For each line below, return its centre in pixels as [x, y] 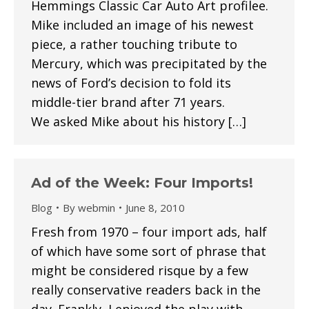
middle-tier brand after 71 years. [128, 102]
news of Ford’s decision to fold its [131, 83]
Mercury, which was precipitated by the [149, 63]
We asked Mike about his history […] [139, 121]
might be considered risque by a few [140, 270]
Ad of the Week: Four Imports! [142, 183]
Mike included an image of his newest [142, 25]
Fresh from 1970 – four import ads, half [149, 232]
